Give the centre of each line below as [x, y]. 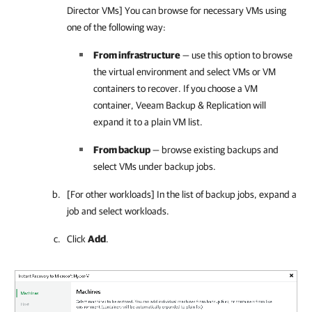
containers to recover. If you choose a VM [175, 88]
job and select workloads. [118, 211]
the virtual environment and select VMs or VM [185, 72]
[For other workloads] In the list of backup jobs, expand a [182, 194]
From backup [122, 150]
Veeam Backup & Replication [193, 105]
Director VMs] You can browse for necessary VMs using [177, 10]
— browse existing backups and [214, 150]
